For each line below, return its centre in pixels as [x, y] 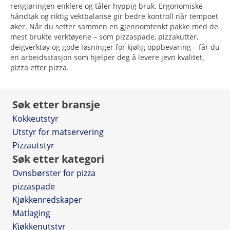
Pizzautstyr [33, 145]
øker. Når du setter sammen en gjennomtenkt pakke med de [114, 26]
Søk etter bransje [56, 104]
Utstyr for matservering [58, 132]
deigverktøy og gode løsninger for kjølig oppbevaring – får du [115, 47]
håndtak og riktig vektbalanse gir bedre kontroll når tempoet [114, 16]
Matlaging [31, 213]
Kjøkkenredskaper [47, 199]
